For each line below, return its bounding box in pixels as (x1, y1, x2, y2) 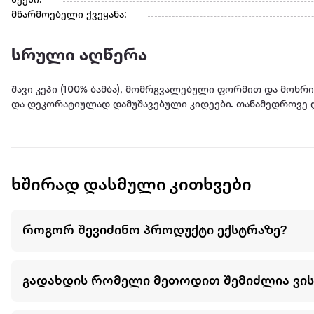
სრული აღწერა (11, 47, 147, 66)
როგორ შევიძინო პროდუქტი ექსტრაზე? (22, 223, 287, 238)
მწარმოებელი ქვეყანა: (11, 10, 127, 21)
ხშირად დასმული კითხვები (11, 177, 252, 196)
